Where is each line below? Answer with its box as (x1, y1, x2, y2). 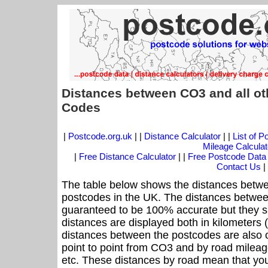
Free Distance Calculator (79, 151, 176, 162)
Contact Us (217, 162, 263, 172)
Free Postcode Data (188, 151, 266, 162)
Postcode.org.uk (68, 131, 132, 142)
